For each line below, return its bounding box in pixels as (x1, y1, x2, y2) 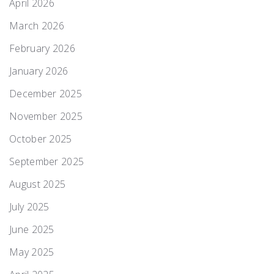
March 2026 (9, 18, 64, 32)
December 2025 (9, 86, 82, 100)
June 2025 (9, 222, 54, 236)
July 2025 (9, 199, 50, 213)
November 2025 (9, 109, 83, 123)
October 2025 (9, 131, 72, 146)
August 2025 (9, 177, 66, 191)
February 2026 (9, 41, 75, 55)
